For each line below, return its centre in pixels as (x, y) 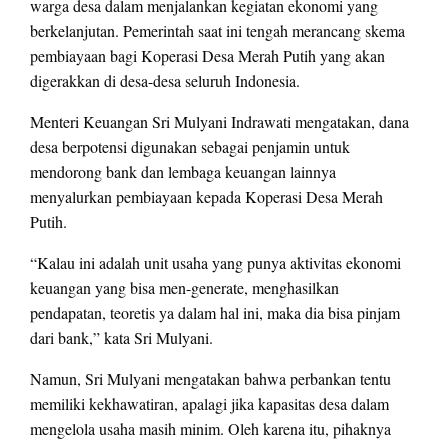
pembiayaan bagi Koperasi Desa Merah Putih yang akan (207, 55)
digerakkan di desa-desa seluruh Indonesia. (165, 80)
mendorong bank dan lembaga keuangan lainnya (183, 171)
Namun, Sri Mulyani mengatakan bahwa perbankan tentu (210, 378)
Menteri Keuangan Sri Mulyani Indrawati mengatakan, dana (219, 121)
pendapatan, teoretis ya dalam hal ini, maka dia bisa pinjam (215, 312)
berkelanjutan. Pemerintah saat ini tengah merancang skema (217, 30)
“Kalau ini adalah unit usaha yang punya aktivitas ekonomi (215, 262)
